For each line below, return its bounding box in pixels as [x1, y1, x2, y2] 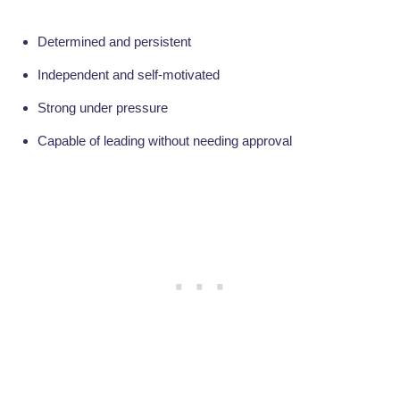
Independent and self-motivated [37, 67, 220, 83]
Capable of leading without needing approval [37, 133, 292, 149]
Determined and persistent [37, 34, 191, 50]
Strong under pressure [37, 100, 168, 116]
